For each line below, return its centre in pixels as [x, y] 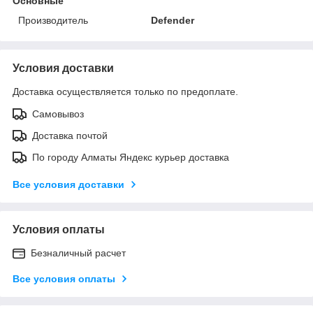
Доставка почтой [70, 135]
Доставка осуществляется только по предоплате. [125, 91]
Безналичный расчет [78, 253]
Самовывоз [58, 114]
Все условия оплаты [64, 278]
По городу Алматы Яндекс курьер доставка [131, 157]
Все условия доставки [68, 184]
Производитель [53, 20]
